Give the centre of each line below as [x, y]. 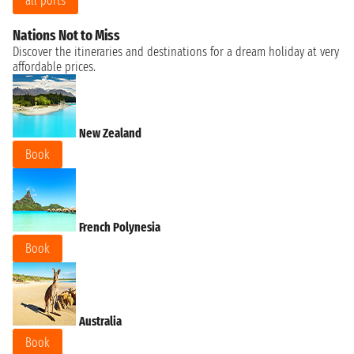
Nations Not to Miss [66, 36]
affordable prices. [54, 67]
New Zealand [110, 133]
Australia [100, 321]
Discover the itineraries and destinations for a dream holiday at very [176, 52]
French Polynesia [120, 227]
